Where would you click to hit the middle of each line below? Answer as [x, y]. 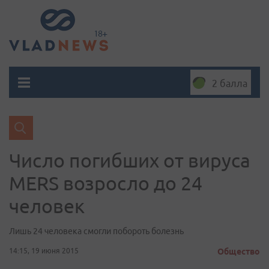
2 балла [230, 83]
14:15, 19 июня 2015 [44, 251]
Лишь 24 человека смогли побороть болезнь [96, 231]
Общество [239, 252]
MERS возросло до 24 [106, 183]
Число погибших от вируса [130, 160]
